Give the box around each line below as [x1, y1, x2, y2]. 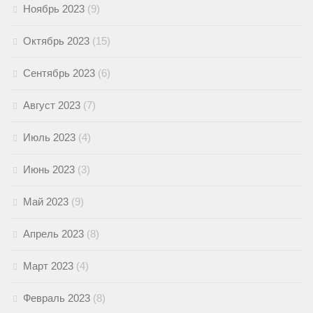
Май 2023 [23, 196, 68, 208]
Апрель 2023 [23, 228, 84, 240]
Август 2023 [23, 99, 80, 112]
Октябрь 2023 [23, 35, 89, 48]
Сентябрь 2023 [23, 67, 95, 80]
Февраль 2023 [23, 292, 90, 305]
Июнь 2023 [23, 163, 75, 176]
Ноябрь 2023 [23, 3, 85, 15]
